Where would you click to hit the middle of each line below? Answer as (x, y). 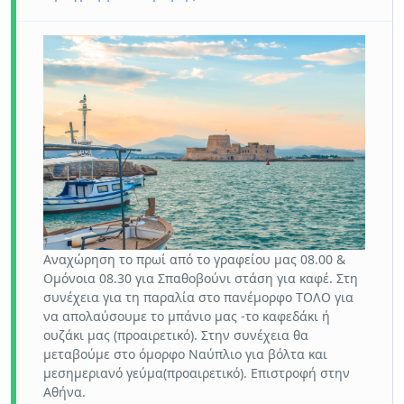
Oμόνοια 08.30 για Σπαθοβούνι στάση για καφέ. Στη (201, 279)
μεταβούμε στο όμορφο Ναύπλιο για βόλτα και (185, 354)
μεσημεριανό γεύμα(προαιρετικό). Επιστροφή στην (197, 373)
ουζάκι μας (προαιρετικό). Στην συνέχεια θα (176, 335)
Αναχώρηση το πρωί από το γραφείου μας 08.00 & (194, 260)
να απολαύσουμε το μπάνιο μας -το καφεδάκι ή (187, 317)
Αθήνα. (64, 392)
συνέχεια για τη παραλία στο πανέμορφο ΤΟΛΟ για (198, 298)
